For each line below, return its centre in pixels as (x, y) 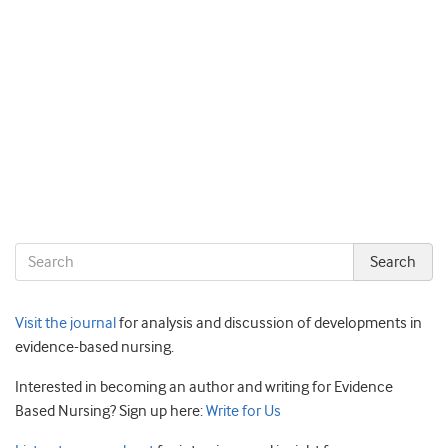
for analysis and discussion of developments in (269, 322)
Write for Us (242, 410)
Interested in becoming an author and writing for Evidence (204, 386)
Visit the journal (65, 322)
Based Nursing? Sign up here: (109, 410)
